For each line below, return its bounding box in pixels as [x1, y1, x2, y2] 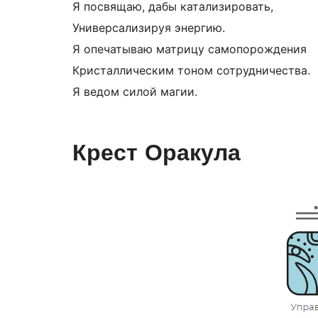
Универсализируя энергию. [72, 21, 225, 35]
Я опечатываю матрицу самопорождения [72, 42, 307, 57]
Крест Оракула [72, 140, 241, 168]
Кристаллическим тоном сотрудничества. [72, 63, 310, 78]
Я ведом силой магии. [72, 84, 197, 99]
